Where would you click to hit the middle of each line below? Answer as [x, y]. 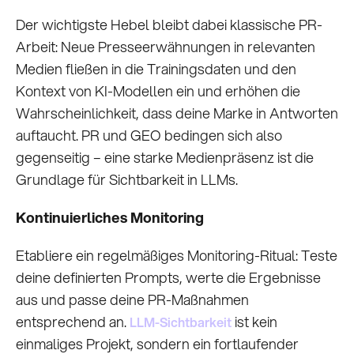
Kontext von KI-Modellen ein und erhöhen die [158, 91]
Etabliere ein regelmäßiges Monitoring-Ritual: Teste [177, 256]
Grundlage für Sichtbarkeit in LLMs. [127, 180]
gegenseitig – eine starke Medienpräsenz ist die [165, 158]
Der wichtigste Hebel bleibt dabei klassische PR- [169, 25]
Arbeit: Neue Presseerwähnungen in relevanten [166, 47]
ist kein [254, 322]
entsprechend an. [73, 322]
